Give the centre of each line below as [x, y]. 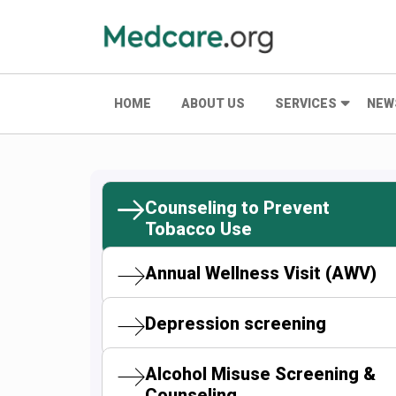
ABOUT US [213, 103]
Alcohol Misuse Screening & [260, 374]
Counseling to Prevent [237, 208]
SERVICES [306, 103]
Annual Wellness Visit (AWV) [261, 273]
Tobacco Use [198, 229]
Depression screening [236, 324]
